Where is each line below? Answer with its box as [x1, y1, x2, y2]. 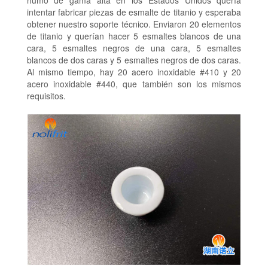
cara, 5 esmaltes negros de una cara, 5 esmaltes [26, 41, 242, 54]
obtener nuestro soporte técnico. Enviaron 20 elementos [26, 17, 242, 30]
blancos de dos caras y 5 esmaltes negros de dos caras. [26, 53, 242, 66]
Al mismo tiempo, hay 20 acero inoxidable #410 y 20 [26, 65, 242, 78]
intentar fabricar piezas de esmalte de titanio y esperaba [26, 5, 242, 18]
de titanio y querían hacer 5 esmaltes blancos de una [26, 29, 242, 42]
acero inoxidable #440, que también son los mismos [26, 77, 242, 90]
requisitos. [26, 89, 66, 102]
